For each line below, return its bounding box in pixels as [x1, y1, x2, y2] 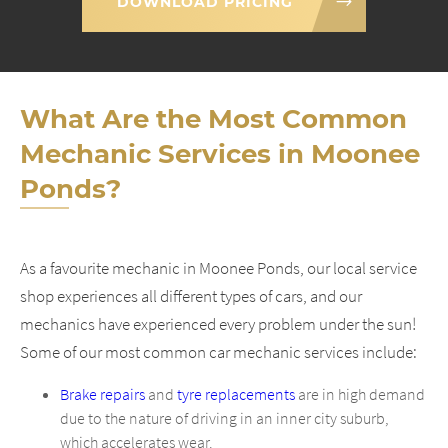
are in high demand [295, 383, 425, 404]
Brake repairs [60, 383, 145, 404]
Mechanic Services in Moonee [20, 137, 420, 170]
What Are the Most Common [20, 102, 407, 135]
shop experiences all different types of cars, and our [20, 284, 362, 307]
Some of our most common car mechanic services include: [20, 340, 417, 363]
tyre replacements [177, 383, 295, 404]
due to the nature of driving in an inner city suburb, [60, 407, 389, 428]
